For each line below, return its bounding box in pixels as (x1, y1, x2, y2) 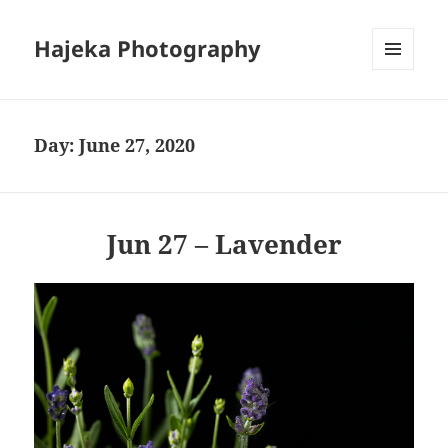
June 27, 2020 (79, 133, 196, 158)
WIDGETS (372, 103, 429, 121)
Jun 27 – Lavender (106, 226, 342, 263)
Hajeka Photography (34, 33, 262, 64)
